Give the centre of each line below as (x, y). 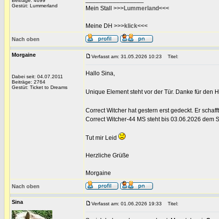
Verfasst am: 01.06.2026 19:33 (127, 204)
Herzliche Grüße (107, 155)
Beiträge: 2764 (29, 82)
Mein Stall (99, 8)
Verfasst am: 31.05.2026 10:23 (127, 56)
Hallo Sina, (100, 73)
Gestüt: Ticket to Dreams (40, 87)
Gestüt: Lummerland (35, 6)
